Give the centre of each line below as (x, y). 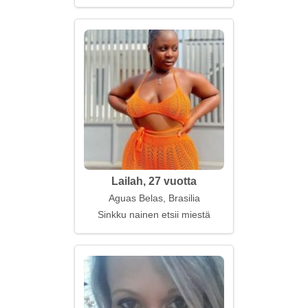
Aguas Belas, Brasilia (154, 198)
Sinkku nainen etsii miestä (154, 214)
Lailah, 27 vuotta (154, 181)
